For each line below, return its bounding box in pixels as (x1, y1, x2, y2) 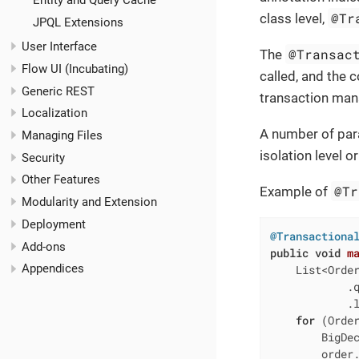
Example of (260, 183, 331, 200)
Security (22, 150, 65, 165)
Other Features (22, 172, 100, 188)
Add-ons (22, 239, 66, 254)
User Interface (22, 39, 97, 54)
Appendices (22, 261, 84, 276)
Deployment (22, 216, 86, 232)
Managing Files (22, 127, 103, 143)
